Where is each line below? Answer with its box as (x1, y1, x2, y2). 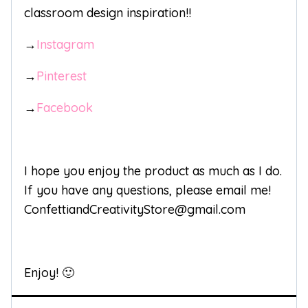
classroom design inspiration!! (24, 5, 191, 21)
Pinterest (36, 68, 87, 85)
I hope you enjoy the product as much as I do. (24, 163, 282, 179)
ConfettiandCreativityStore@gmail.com (24, 201, 245, 218)
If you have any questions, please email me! (24, 182, 271, 199)
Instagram (36, 36, 94, 53)
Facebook (36, 100, 93, 116)
